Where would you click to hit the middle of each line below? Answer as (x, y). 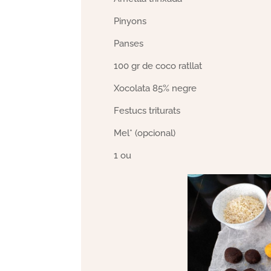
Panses (129, 44)
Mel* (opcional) (145, 133)
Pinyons (130, 21)
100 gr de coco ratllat (158, 66)
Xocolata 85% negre (155, 88)
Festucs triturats (147, 111)
